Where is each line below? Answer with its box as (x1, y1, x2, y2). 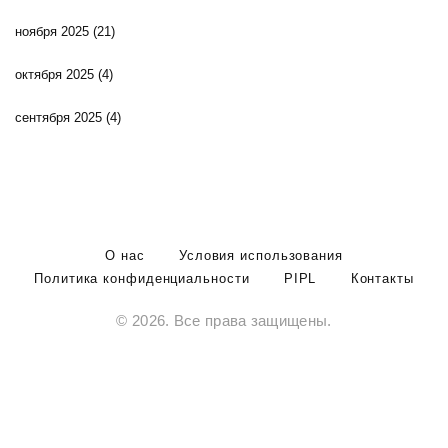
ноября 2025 (15, 24, 93, 40)
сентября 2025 (15, 110, 106, 126)
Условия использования (178, 248, 343, 264)
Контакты (350, 271, 414, 287)
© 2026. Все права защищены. (116, 313, 332, 330)
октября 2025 (15, 67, 98, 83)
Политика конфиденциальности (34, 271, 250, 287)
